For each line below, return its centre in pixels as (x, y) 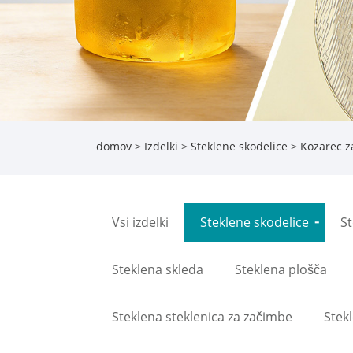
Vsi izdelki (140, 222)
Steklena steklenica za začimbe (202, 316)
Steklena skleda (158, 269)
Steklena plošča (281, 269)
